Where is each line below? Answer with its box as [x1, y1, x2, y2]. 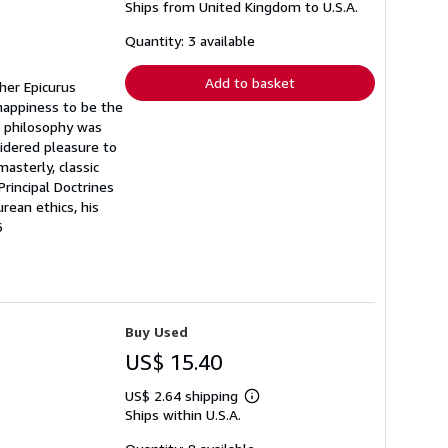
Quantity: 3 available [125, 32, 255, 50]
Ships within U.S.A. [125, 406, 241, 424]
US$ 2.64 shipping [125, 387, 242, 405]
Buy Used [125, 323, 188, 341]
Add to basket [205, 74, 295, 92]
